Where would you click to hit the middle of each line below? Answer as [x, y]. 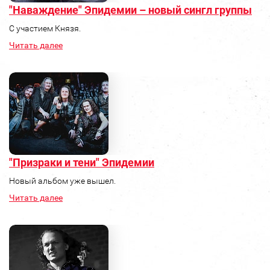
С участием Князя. [45, 29]
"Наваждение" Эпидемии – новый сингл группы [130, 10]
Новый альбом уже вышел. [62, 181]
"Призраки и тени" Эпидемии [82, 163]
